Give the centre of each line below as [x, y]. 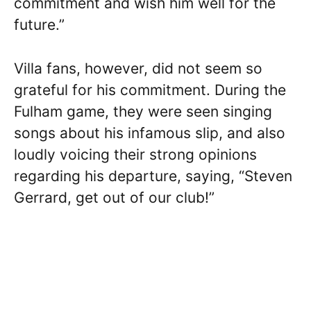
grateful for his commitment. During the [150, 90]
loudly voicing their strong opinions [135, 154]
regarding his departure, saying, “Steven [153, 176]
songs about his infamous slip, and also [150, 133]
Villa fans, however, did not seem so [138, 68]
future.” [39, 25]
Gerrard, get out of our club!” [114, 197]
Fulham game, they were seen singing [143, 111]
